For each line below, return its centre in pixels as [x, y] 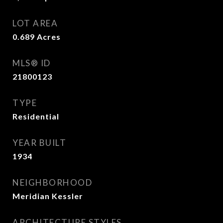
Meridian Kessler [48, 196]
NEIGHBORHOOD [52, 182]
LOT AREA [35, 23]
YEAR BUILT [39, 143]
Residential [36, 116]
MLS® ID [32, 63]
